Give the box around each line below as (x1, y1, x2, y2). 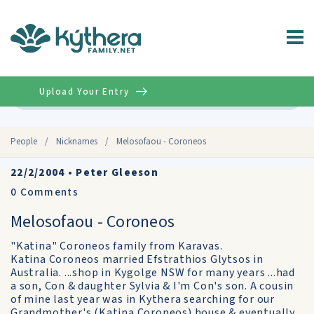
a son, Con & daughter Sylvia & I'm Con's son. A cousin (11, 278, 294, 294)
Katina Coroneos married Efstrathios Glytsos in (11, 252, 264, 267)
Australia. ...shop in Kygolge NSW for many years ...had (11, 265, 295, 280)
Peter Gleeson (76, 165, 159, 180)
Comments (17, 185, 78, 200)
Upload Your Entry (39, 85, 130, 98)
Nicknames (56, 135, 97, 148)
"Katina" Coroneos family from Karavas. (11, 238, 223, 254)
